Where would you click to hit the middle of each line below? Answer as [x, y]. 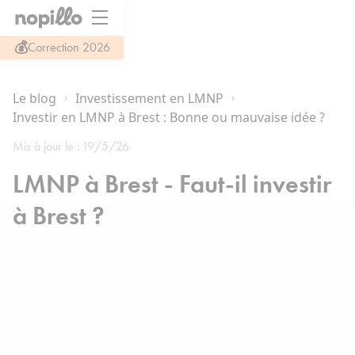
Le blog [34, 98]
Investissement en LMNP [149, 98]
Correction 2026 [69, 47]
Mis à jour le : [46, 146]
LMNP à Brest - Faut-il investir [172, 184]
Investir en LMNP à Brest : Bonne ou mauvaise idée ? [169, 117]
